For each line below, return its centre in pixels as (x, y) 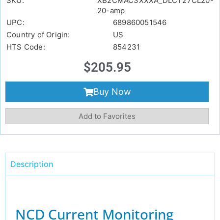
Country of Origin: (38, 35)
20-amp (111, 11)
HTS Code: (26, 47)
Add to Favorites (107, 116)
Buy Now (112, 92)
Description (32, 164)
